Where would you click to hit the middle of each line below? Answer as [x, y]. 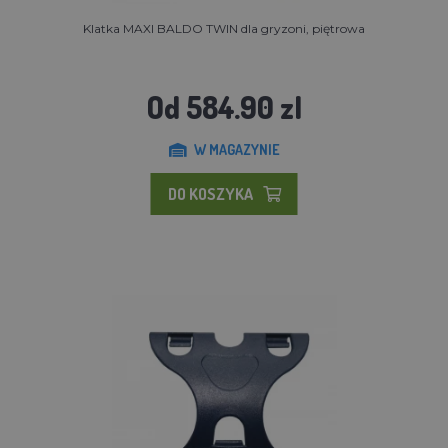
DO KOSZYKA [210, 193]
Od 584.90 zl [224, 106]
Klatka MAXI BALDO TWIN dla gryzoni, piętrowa [224, 28]
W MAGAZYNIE [236, 149]
